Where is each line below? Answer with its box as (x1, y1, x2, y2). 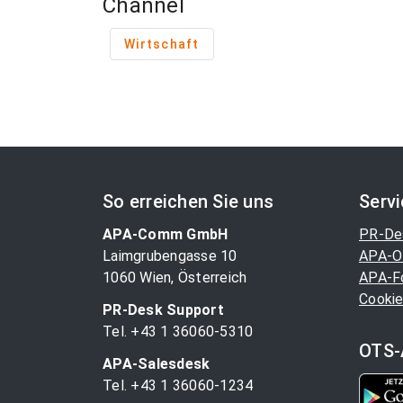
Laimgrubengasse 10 (103, 247, 237, 264)
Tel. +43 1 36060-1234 (103, 377, 254, 394)
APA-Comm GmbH (103, 226, 228, 243)
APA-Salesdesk (103, 355, 210, 372)
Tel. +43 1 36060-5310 (103, 323, 254, 340)
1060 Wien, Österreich (103, 269, 247, 286)
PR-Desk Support (103, 301, 224, 318)
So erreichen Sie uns (103, 191, 273, 212)
